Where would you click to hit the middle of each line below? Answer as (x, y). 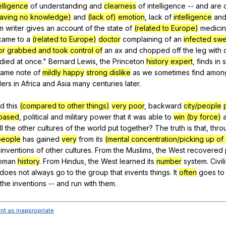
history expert (169, 61)
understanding (63, 6)
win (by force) (197, 117)
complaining (143, 39)
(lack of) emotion (116, 17)
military (76, 117)
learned (132, 161)
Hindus (73, 161)
